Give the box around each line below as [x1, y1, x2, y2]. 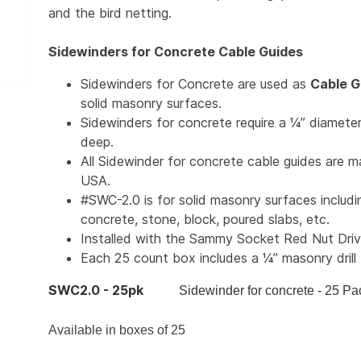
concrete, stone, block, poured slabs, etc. [81, 211, 330, 228]
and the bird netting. [48, 5, 172, 22]
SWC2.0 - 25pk [48, 282, 179, 299]
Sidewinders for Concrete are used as [81, 76, 310, 93]
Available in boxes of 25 [48, 323, 185, 338]
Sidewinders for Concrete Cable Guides [48, 44, 303, 60]
